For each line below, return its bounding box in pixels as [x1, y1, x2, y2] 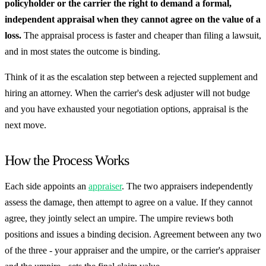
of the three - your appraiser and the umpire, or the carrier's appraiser [5, 245, 260, 256]
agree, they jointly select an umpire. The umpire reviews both [5, 213, 233, 224]
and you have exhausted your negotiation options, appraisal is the [5, 104, 248, 115]
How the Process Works [5, 153, 129, 169]
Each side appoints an [5, 181, 88, 192]
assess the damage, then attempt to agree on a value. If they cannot [5, 197, 252, 208]
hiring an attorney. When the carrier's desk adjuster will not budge [5, 88, 250, 99]
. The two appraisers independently [122, 181, 253, 192]
